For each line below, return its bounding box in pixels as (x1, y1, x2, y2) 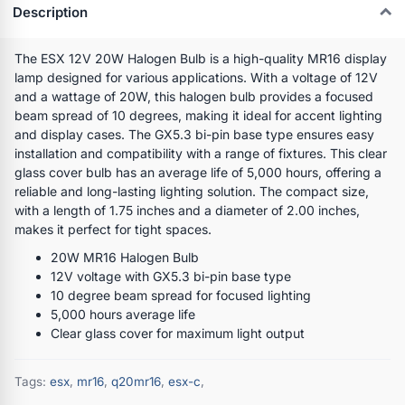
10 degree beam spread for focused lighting (51, 287, 311, 303)
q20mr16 (111, 373, 161, 389)
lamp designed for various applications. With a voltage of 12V (14, 69, 378, 85)
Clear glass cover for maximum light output (51, 325, 305, 341)
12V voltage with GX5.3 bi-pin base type (51, 268, 291, 284)
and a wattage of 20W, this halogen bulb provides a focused (14, 88, 373, 104)
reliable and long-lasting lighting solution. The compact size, (14, 183, 369, 199)
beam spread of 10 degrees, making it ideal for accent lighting (14, 107, 382, 123)
